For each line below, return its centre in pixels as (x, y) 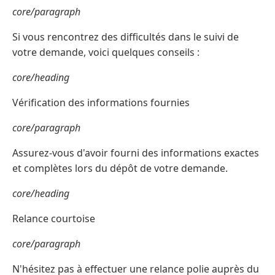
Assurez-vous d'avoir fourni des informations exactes (136, 153)
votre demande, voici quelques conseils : (106, 52)
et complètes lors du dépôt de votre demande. (120, 168)
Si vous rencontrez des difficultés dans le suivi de (126, 37)
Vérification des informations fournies (101, 103)
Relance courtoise (54, 219)
